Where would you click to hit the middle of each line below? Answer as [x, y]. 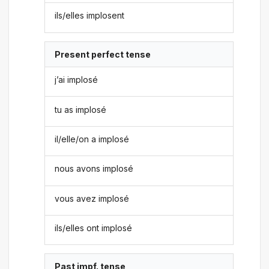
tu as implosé [81, 109]
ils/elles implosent [90, 16]
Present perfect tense [103, 54]
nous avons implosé [94, 169]
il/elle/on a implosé [92, 139]
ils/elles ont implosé [94, 228]
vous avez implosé [92, 198]
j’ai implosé [77, 80]
